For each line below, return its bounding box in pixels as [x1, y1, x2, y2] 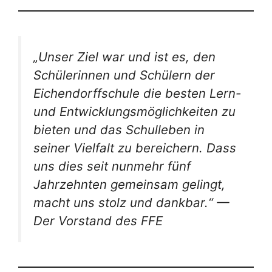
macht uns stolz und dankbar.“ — [33, 194, 229, 210]
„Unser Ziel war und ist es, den [33, 49, 216, 64]
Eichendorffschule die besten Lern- [33, 85, 241, 101]
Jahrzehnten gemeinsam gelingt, [33, 176, 225, 192]
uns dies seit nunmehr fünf [33, 158, 191, 174]
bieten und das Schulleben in [33, 121, 205, 137]
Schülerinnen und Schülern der [33, 67, 215, 83]
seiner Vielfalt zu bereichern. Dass [33, 140, 236, 155]
